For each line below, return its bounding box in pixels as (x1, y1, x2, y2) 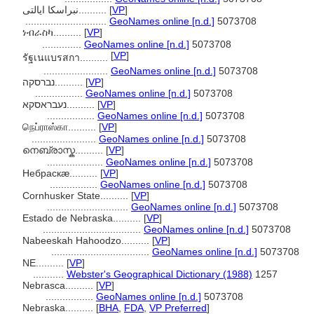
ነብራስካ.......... (22, 27, 84, 38)
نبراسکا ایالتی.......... (78, 4, 109, 15)
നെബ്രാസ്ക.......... (22, 144, 106, 156)
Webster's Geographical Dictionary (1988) (67, 268, 252, 280)
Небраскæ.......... (22, 168, 100, 179)
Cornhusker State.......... (22, 190, 131, 201)
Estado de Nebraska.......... (22, 212, 144, 224)
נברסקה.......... (55, 76, 86, 88)
